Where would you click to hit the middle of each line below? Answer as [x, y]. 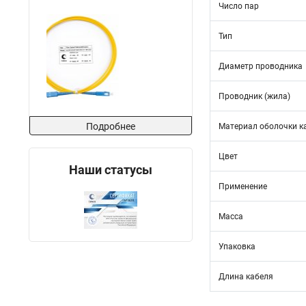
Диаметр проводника [261, 66]
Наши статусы [111, 170]
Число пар [239, 6]
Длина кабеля [246, 277]
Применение [243, 186]
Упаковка [237, 247]
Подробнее [111, 126]
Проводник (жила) [254, 96]
